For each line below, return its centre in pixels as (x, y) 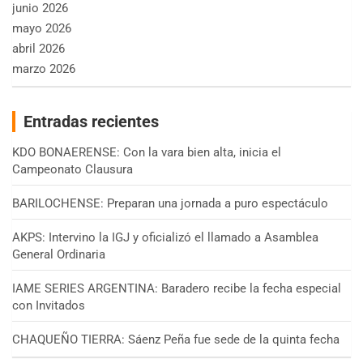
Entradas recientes (91, 121)
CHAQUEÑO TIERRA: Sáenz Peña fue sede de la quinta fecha (176, 339)
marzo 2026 (44, 68)
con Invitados (49, 305)
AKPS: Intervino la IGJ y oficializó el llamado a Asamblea (165, 237)
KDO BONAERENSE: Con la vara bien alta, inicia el (147, 152)
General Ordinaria (59, 254)
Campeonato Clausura (73, 169)
